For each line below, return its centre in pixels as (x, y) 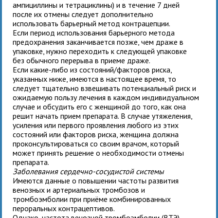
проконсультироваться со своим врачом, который (96, 144)
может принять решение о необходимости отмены (99, 153)
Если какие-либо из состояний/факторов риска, (92, 70)
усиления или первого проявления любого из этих (96, 125)
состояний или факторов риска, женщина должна (96, 135)
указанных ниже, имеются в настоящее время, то (95, 79)
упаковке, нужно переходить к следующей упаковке (100, 51)
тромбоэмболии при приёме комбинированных (92, 199)
